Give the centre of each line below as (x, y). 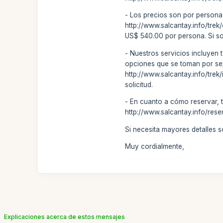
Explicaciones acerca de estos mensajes (64, 217)
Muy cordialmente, (155, 146)
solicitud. (139, 84)
